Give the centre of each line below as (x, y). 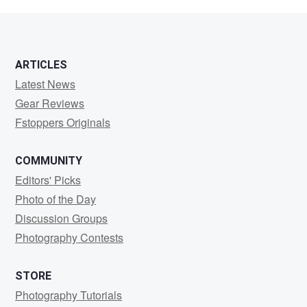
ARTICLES (41, 65)
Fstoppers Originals (63, 122)
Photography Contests (69, 237)
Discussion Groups (61, 218)
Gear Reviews (50, 103)
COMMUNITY (49, 161)
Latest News (45, 84)
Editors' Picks (48, 180)
